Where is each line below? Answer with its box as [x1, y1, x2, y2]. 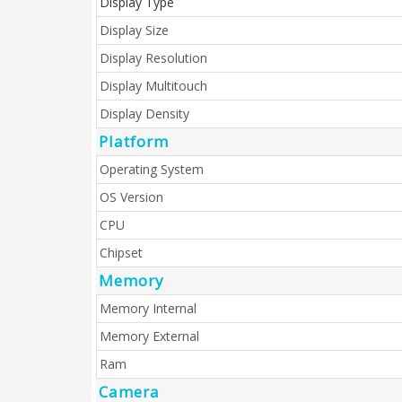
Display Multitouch [100, 77, 207, 94]
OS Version [100, 188, 163, 205]
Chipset [100, 244, 143, 261]
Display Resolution [100, 49, 207, 66]
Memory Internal [100, 300, 197, 317]
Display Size [100, 22, 169, 39]
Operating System [100, 161, 204, 178]
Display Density [100, 105, 189, 122]
